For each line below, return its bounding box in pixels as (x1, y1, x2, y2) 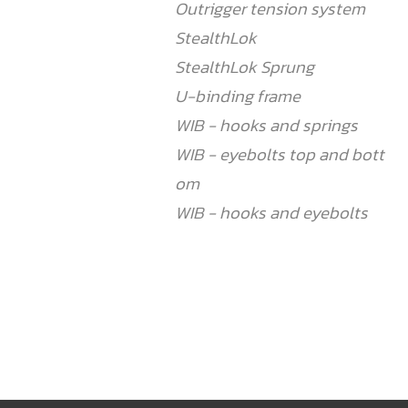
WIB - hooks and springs (175, 112, 358, 138)
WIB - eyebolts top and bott (175, 141, 384, 168)
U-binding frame (175, 83, 301, 109)
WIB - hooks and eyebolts (175, 199, 368, 226)
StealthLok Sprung (175, 54, 314, 80)
